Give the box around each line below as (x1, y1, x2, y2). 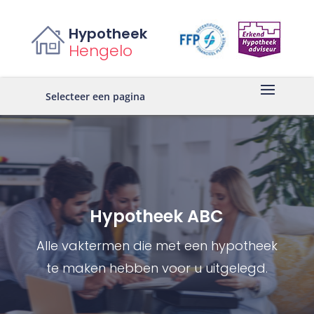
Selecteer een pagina (45, 90, 145, 104)
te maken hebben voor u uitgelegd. (46, 259, 268, 277)
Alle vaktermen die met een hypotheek (36, 237, 278, 254)
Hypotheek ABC (90, 205, 224, 228)
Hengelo (68, 40, 132, 62)
